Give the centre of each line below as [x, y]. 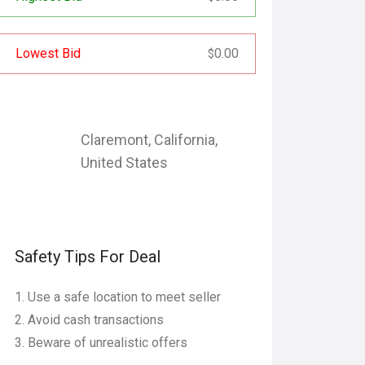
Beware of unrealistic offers [108, 343]
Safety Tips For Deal [88, 257]
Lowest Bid [48, 53]
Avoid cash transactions [96, 320]
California [185, 140]
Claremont [114, 140]
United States [124, 163]
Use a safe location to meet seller [124, 297]
